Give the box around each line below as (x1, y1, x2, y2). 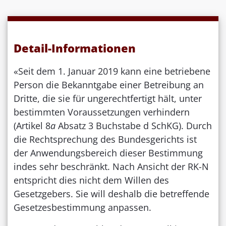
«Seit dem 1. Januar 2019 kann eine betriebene (14, 65, 210, 77)
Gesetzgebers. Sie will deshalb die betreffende (14, 187, 209, 200)
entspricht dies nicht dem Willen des (14, 174, 169, 186)
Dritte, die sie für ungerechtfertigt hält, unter (14, 92, 202, 104)
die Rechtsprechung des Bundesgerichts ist (14, 133, 197, 145)
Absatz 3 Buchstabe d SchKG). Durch (55, 119, 212, 132)
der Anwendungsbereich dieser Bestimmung (14, 146, 203, 159)
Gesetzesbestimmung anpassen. (14, 201, 151, 213)
